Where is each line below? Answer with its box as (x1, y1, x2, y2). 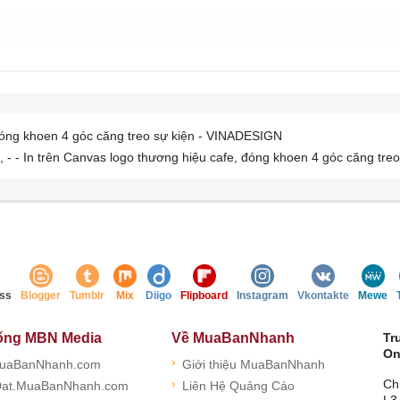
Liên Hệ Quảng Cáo (181, 378, 295, 393)
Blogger (21, 288, 61, 302)
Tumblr (70, 288, 104, 302)
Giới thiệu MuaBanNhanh (181, 356, 325, 371)
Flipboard (180, 288, 228, 302)
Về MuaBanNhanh (171, 329, 295, 346)
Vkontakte (297, 288, 349, 302)
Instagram (237, 288, 288, 302)
